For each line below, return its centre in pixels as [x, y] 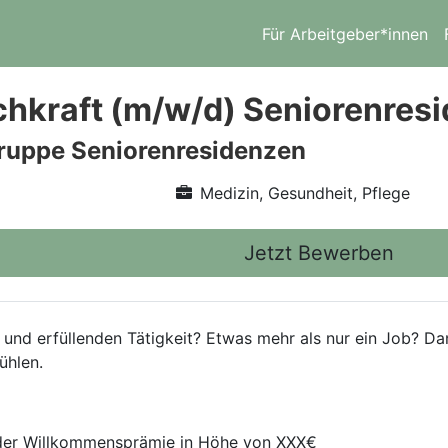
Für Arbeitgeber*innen [345, 33]
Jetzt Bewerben [319, 253]
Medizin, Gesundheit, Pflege [304, 193]
